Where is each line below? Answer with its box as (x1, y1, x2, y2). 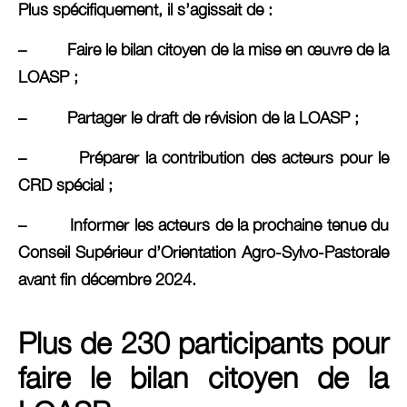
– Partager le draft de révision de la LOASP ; (18, 107, 359, 127)
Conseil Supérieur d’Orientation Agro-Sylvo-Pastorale (18, 243, 389, 263)
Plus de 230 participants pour (18, 325, 389, 361)
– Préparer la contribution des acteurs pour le (18, 147, 389, 167)
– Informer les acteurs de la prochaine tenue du (18, 215, 389, 235)
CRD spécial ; (18, 174, 113, 194)
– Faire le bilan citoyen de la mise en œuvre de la (18, 40, 389, 60)
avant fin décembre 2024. (18, 270, 196, 290)
